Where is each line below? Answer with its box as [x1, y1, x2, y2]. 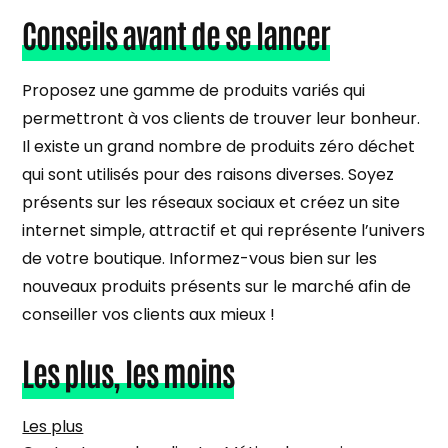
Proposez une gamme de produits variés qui [22, 78, 366, 102]
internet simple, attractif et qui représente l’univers [22, 218, 426, 242]
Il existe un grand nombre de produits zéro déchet [22, 134, 416, 158]
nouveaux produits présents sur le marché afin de [22, 274, 412, 298]
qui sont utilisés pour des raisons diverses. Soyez [22, 162, 395, 186]
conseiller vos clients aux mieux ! [22, 302, 276, 326]
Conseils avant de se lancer [22, 12, 331, 54]
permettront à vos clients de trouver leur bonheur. [22, 106, 421, 130]
